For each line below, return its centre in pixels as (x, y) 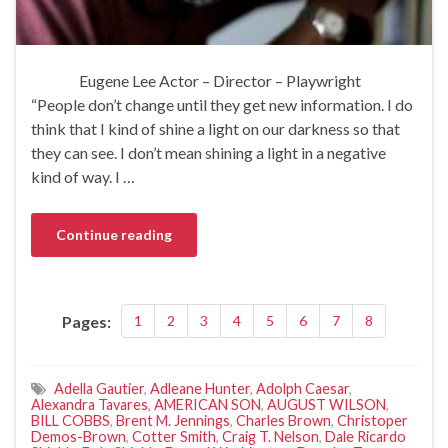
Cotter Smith (174, 437)
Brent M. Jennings (173, 421)
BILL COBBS (70, 421)
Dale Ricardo (365, 437)
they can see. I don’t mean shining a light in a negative (208, 153)
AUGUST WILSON (326, 405)
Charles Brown (283, 421)
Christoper (372, 421)
